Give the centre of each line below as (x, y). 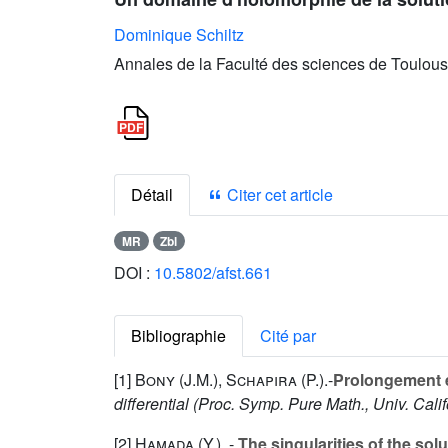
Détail (152, 194)
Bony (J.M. (174, 380)
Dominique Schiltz (179, 34)
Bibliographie (178, 336)
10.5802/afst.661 (213, 273)
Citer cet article (278, 194)
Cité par (288, 336)
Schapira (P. (272, 380)
